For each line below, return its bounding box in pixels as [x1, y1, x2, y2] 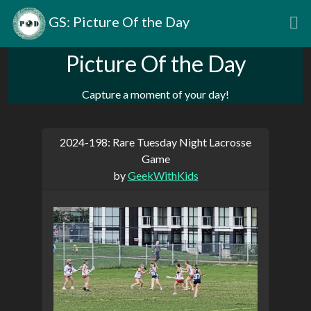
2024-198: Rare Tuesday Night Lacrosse [60, 135, 251, 149]
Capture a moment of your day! [82, 87, 229, 101]
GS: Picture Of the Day [46, 13, 190, 31]
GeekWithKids [127, 169, 199, 182]
